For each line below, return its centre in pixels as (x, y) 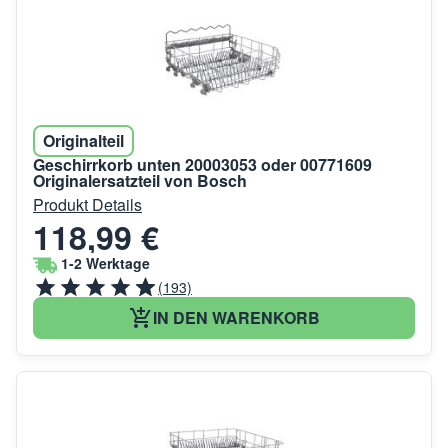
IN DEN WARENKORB (236, 318)
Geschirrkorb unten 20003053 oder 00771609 (202, 165)
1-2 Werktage (105, 263)
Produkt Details (87, 205)
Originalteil (83, 141)
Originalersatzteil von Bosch (140, 181)
